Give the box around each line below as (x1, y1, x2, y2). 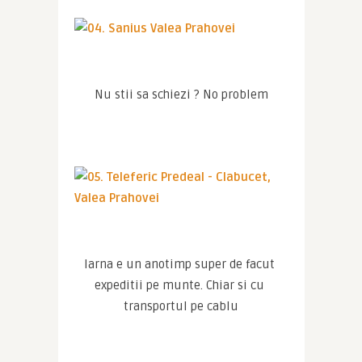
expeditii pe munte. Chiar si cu (95, 278, 264, 293)
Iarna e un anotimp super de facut (84, 257, 275, 272)
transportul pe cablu (124, 299, 238, 314)
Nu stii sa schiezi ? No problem (94, 87, 268, 103)
